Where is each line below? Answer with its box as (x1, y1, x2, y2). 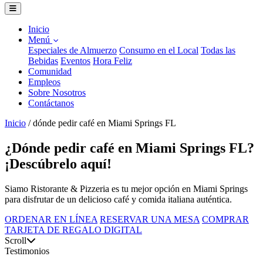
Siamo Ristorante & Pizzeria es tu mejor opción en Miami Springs (5, 183, 248, 194)
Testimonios (5, 245, 49, 256)
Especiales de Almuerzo (28, 45, 117, 55)
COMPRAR (202, 214, 249, 224)
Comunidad (28, 66, 72, 76)
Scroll (5, 235, 26, 245)
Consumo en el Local (119, 45, 198, 55)
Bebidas (28, 56, 58, 66)
